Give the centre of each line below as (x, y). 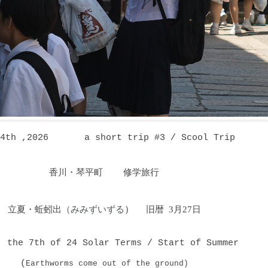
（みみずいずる (93, 209)
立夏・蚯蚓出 (34, 209)
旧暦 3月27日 (173, 209)
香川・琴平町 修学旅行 (104, 172)
